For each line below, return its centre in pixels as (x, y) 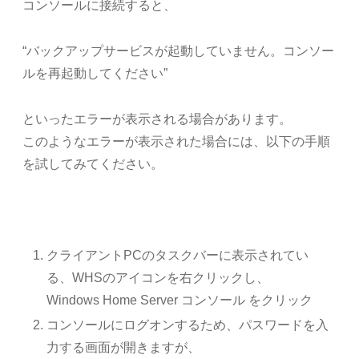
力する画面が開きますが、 (123, 347)
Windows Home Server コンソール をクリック (179, 300)
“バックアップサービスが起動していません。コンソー (179, 51)
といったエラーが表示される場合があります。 (157, 119)
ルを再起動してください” (95, 74)
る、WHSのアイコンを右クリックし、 (157, 277)
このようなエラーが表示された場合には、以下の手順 (177, 141)
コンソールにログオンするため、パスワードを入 (187, 325)
